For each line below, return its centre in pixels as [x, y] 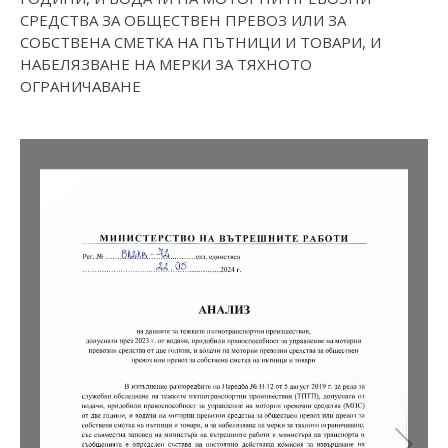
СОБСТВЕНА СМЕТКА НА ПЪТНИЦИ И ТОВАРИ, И [200, 42]
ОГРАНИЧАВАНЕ [80, 86]
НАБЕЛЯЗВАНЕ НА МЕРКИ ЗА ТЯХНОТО [166, 64]
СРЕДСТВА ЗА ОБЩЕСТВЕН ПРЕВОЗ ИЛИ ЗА [183, 20]
